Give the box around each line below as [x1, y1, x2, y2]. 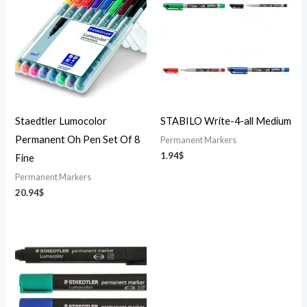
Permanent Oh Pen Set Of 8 [15, 133, 140, 145]
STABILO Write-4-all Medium [160, 114, 291, 127]
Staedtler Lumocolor [15, 114, 108, 127]
